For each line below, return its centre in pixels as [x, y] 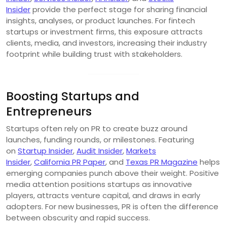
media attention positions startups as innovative [99, 184]
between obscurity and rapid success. [78, 217]
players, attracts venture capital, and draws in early [103, 195]
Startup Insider [45, 150]
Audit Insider [100, 150]
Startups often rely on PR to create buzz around [97, 128]
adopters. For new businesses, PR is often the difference [112, 206]
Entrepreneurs [49, 111]
